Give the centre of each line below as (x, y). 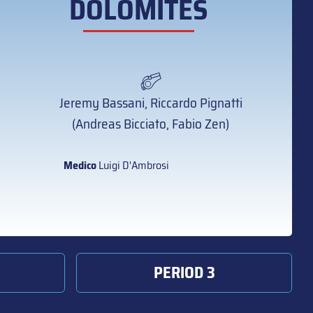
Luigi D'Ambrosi (133, 165)
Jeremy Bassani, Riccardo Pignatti (151, 103)
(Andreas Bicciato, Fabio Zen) (151, 124)
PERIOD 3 (184, 272)
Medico (80, 165)
